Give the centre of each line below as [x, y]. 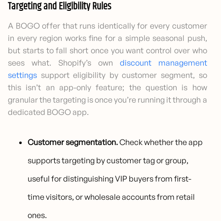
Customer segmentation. [73, 142]
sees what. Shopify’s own [64, 63]
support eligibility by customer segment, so [122, 75]
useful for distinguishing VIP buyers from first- [110, 179]
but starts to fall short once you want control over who [108, 51]
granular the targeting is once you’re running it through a [108, 100]
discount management [163, 63]
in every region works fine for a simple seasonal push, [108, 38]
